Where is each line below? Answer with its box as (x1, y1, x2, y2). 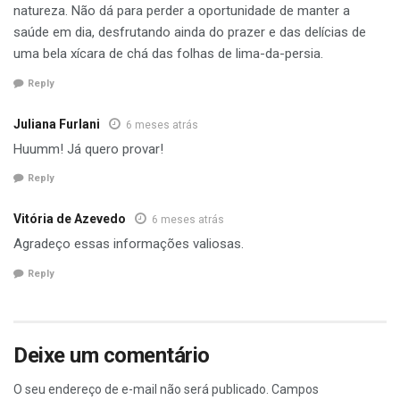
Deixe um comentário (13, 342, 210, 368)
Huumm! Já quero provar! (13, 140, 163, 157)
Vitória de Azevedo (13, 212, 126, 227)
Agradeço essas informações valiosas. (13, 236, 244, 253)
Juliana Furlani (13, 116, 100, 131)
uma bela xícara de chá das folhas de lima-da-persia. (13, 46, 323, 62)
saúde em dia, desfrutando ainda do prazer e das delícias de (13, 24, 366, 41)
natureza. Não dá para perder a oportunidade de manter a (13, 3, 350, 20)
